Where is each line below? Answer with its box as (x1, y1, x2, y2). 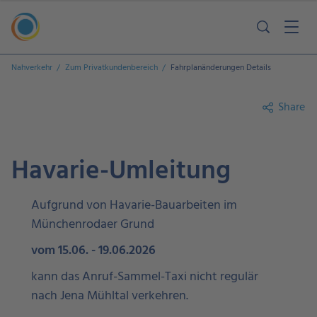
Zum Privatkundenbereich (65, 61, 158, 75)
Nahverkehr (11, 61, 52, 75)
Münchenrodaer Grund (31, 214, 157, 235)
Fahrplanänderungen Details (171, 61, 271, 75)
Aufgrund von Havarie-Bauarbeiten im (31, 195, 237, 216)
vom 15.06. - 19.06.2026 (31, 241, 156, 261)
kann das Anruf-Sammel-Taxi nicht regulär (31, 267, 258, 287)
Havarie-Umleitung (11, 151, 231, 192)
